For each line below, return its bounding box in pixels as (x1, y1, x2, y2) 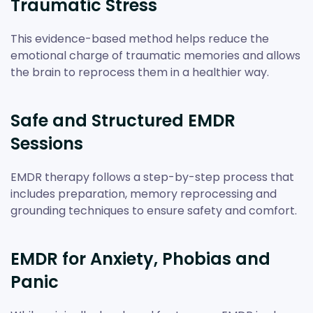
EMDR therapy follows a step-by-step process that (10, 168, 294, 185)
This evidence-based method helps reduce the (10, 30, 269, 47)
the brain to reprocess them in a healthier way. (10, 64, 269, 80)
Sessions (10, 131, 83, 155)
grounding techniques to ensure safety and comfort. (10, 202, 297, 219)
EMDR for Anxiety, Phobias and (10, 247, 270, 270)
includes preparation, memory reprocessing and (10, 185, 277, 202)
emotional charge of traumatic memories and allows (10, 47, 300, 64)
